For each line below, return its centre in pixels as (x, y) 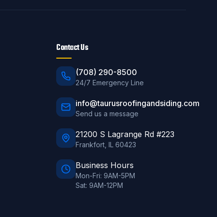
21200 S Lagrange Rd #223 (125, 134)
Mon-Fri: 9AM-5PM (105, 176)
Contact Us (72, 48)
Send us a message (107, 114)
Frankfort (90, 145)
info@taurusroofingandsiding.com (138, 103)
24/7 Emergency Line (110, 83)
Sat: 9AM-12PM (99, 185)
